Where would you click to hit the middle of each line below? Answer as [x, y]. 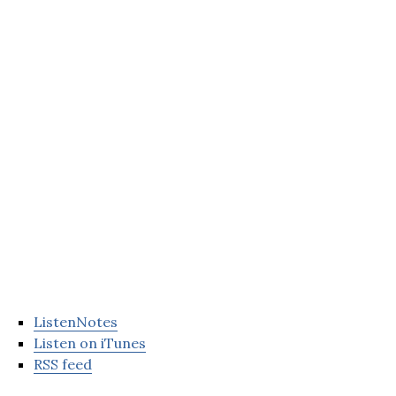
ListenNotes [76, 322]
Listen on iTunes [90, 343]
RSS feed [63, 365]
